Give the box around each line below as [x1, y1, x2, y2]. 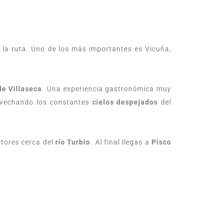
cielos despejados [92, 98, 158, 106]
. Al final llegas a [90, 138, 152, 146]
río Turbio [55, 138, 91, 146]
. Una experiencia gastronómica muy [42, 85, 172, 93]
